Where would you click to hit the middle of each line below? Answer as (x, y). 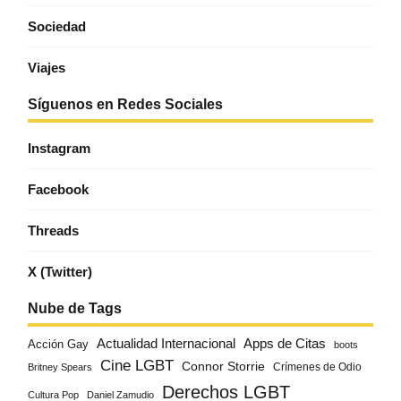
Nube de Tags (75, 309)
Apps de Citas (285, 344)
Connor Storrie (224, 367)
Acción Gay (59, 345)
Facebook (59, 190)
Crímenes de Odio (318, 367)
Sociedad (57, 27)
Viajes (47, 68)
